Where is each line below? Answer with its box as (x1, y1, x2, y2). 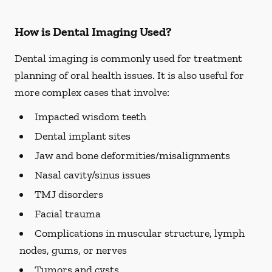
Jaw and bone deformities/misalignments (35, 149, 230, 162)
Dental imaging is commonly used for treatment (15, 52, 242, 65)
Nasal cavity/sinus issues (35, 168, 151, 182)
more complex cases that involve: (15, 86, 169, 99)
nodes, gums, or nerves (19, 243, 127, 257)
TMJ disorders (35, 188, 103, 201)
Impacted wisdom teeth (35, 110, 146, 123)
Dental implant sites (35, 129, 131, 143)
